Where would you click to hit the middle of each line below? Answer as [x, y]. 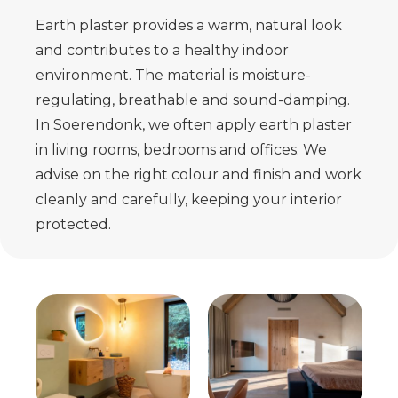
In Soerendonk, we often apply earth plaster [194, 125]
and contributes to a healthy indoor [162, 51]
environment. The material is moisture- [173, 76]
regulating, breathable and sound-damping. [193, 100]
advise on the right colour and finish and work [199, 175]
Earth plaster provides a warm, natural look [189, 26]
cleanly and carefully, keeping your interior [189, 200]
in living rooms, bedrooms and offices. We [181, 150]
